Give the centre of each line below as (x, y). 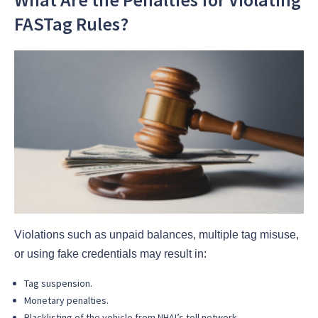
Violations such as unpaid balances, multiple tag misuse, (157, 234)
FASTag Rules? (71, 24)
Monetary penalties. (66, 300)
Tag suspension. (58, 283)
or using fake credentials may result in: (110, 253)
